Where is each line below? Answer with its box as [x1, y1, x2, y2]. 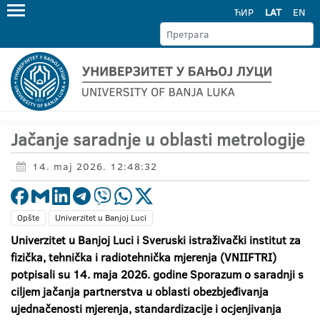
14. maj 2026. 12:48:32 [32, 159, 157, 174]
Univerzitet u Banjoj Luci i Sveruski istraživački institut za [11, 232, 301, 248]
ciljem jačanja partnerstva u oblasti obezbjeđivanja [11, 284, 269, 299]
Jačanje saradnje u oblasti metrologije [11, 127, 309, 151]
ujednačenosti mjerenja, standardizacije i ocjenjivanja [11, 301, 281, 316]
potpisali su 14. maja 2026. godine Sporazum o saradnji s [11, 266, 304, 282]
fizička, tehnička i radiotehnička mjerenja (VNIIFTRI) [11, 249, 276, 265]
